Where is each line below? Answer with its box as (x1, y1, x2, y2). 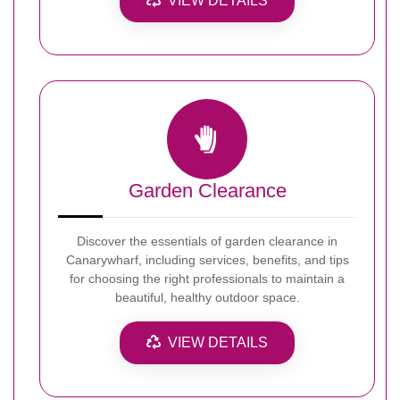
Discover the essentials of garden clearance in (77, 233, 337, 248)
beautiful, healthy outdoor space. (114, 289, 300, 304)
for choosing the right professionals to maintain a (70, 271, 345, 286)
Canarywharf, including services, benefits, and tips (65, 252, 349, 267)
